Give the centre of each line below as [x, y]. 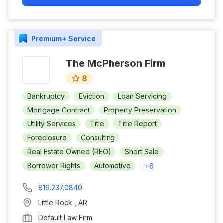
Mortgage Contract [58, 110]
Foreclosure [47, 138]
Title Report [137, 124]
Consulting [98, 138]
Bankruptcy [46, 96]
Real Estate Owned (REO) [69, 152]
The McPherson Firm [115, 63]
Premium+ [49, 38]
